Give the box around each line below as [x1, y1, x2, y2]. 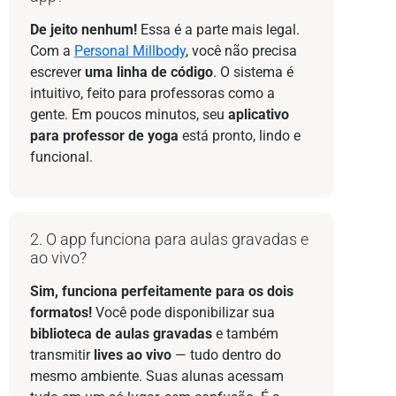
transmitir [30, 346, 94, 364]
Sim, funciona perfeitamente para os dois [30, 283, 293, 301]
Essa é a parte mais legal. [137, 20, 300, 38]
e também [212, 325, 278, 343]
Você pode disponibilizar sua [92, 304, 275, 322]
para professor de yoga [30, 126, 179, 144]
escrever [30, 63, 85, 80]
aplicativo [228, 105, 289, 123]
